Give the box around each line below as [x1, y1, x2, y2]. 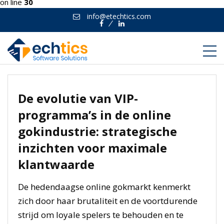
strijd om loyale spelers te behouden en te [18, 209, 183, 220]
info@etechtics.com [85, 11, 151, 21]
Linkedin [121, 25, 148, 35]
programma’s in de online [18, 106, 171, 123]
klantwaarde [18, 156, 94, 172]
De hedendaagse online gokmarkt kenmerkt [18, 181, 190, 192]
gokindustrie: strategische [18, 123, 177, 139]
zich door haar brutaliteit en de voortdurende [18, 195, 197, 206]
